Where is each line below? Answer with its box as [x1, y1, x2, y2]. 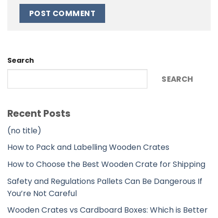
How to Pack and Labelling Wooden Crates [7, 142, 169, 153]
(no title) [7, 125, 41, 136]
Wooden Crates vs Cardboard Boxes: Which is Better [7, 204, 208, 216]
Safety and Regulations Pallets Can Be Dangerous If [7, 175, 202, 187]
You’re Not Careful [7, 187, 77, 199]
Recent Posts [7, 107, 71, 121]
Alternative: [19, 35, 65, 45]
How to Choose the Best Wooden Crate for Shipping [7, 159, 205, 170]
